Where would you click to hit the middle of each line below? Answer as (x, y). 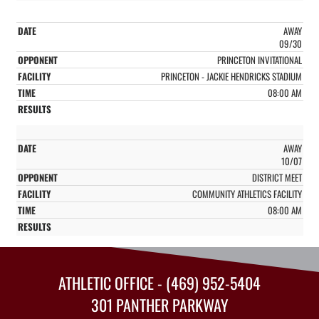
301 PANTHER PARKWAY (159, 304)
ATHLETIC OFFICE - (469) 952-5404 (159, 282)
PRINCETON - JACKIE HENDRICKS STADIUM (231, 76)
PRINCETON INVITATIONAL (259, 59)
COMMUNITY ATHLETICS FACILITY (247, 193)
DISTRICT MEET (277, 177)
